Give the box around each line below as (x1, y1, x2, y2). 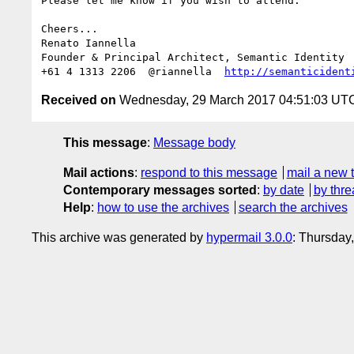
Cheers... (41, 22, 98, 35)
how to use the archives (97, 200, 229, 214)
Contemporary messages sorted (63, 183, 257, 197)
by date (263, 183, 304, 197)
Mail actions (63, 165, 134, 179)
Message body (153, 135, 235, 149)
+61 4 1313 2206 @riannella (41, 65, 224, 77)
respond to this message (141, 165, 277, 179)
